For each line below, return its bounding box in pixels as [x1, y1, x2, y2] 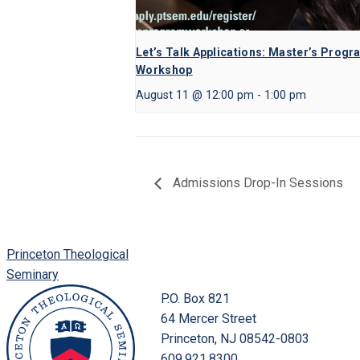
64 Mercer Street [161, 311, 256, 327]
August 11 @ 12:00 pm [136, 88, 254, 103]
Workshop [136, 63, 193, 77]
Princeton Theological [6, 247, 129, 263]
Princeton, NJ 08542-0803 [161, 331, 309, 347]
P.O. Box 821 [161, 291, 230, 307]
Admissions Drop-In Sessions [170, 175, 343, 191]
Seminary [6, 267, 59, 283]
